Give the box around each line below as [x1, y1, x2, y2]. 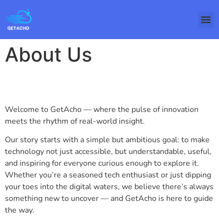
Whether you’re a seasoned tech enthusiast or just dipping [5, 170, 211, 181]
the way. [5, 205, 34, 216]
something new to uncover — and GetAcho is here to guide [5, 193, 213, 204]
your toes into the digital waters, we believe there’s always [5, 181, 214, 193]
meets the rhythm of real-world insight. [5, 116, 145, 127]
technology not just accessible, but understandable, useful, [5, 146, 212, 157]
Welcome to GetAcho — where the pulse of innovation [5, 104, 198, 115]
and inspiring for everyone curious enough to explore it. [5, 158, 199, 169]
